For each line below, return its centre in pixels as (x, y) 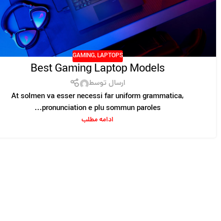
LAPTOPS (110, 56)
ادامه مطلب (98, 120)
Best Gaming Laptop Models (97, 69)
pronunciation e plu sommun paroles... (101, 109)
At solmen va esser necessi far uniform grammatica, (98, 97)
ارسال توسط (107, 84)
